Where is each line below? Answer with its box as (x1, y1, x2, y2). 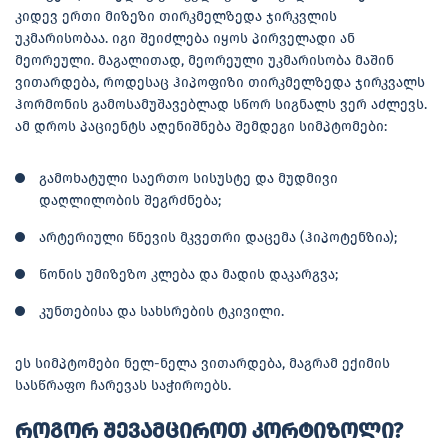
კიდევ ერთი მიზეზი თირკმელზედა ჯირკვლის (15, 7, 337, 25)
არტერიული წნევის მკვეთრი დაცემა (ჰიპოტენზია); (39, 228, 397, 246)
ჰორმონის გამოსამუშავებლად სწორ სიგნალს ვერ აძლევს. (15, 95, 431, 113)
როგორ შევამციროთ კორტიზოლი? (15, 417, 403, 444)
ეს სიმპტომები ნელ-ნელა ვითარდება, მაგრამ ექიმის (15, 354, 390, 372)
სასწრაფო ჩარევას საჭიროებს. (15, 376, 231, 394)
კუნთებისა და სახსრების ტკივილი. (39, 302, 284, 320)
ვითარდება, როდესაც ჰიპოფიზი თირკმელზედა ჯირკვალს (15, 73, 425, 91)
